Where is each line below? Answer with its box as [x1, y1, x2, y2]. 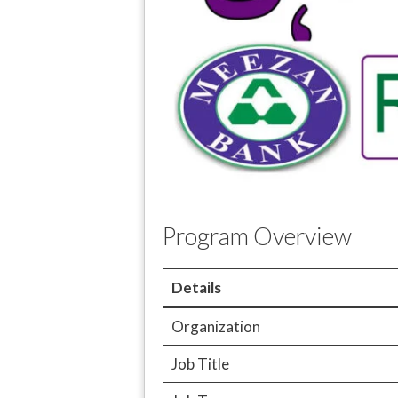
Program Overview [163, 220, 352, 251]
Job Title [171, 354, 229, 373]
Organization [171, 316, 260, 336]
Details [171, 277, 221, 297]
